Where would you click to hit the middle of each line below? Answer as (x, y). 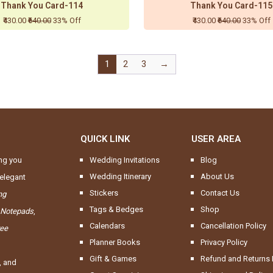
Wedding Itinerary (121, 177)
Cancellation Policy (233, 226)
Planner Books (115, 243)
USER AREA (216, 139)
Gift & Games (113, 259)
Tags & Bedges (117, 210)
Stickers (104, 193)
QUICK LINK (105, 139)
